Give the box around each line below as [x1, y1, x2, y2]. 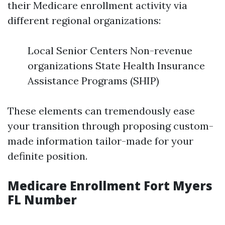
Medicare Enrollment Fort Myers [8, 177, 212, 194]
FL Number [8, 191, 77, 208]
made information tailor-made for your [8, 135, 193, 147]
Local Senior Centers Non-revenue [28, 44, 192, 57]
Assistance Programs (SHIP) [28, 74, 159, 87]
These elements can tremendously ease [8, 104, 195, 117]
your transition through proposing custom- [8, 120, 213, 132]
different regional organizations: [8, 14, 161, 27]
